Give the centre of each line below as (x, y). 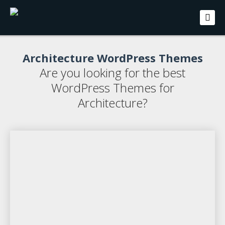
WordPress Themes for (113, 88)
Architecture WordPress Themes (113, 58)
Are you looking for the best (113, 73)
